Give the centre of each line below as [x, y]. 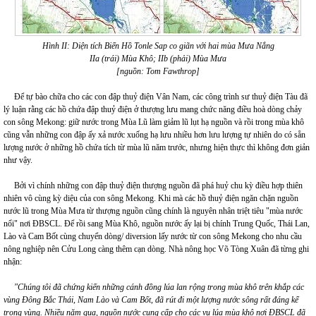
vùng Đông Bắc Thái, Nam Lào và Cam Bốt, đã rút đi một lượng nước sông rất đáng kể [151, 300]
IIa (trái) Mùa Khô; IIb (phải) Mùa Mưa [158, 59]
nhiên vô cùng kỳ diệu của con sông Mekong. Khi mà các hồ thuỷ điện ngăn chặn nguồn [151, 198]
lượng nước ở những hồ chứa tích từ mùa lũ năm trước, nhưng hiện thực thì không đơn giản [157, 147]
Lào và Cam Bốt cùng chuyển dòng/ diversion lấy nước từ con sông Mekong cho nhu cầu [153, 236]
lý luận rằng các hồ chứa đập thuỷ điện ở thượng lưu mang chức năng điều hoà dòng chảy [153, 109]
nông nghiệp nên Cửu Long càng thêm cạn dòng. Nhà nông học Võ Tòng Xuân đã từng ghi [156, 249]
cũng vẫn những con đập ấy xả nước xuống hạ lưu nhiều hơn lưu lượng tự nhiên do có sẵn [154, 135]
